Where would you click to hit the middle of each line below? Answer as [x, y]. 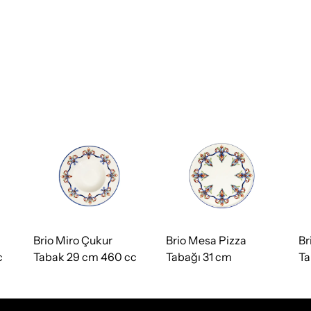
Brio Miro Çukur [73, 240]
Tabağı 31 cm [199, 257]
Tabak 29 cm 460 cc [85, 257]
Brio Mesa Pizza [206, 240]
